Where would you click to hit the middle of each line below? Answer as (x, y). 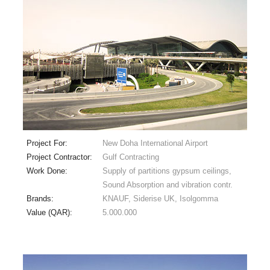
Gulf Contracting (130, 157)
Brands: (41, 198)
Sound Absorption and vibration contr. (167, 184)
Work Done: (48, 171)
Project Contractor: (60, 157)
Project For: (48, 143)
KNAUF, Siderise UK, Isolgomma (160, 198)
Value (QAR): (50, 212)
